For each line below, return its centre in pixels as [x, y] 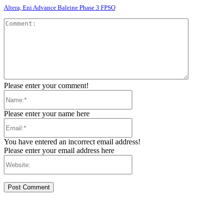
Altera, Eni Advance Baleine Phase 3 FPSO [60, 8]
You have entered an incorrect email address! [72, 142]
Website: [145, 159]
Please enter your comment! [46, 86]
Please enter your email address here [59, 151]
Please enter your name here [47, 114]
